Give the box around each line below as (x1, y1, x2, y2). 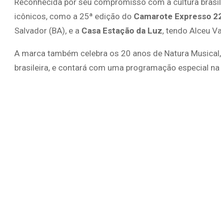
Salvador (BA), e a (14, 26, 81, 36)
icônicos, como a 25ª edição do (14, 11, 134, 21)
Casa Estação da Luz (81, 26, 162, 36)
